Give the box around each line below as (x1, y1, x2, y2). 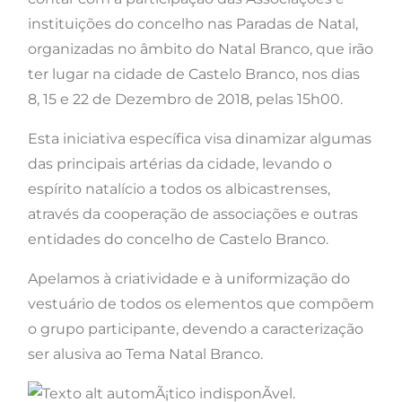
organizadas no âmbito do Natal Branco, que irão (28, 40, 373, 58)
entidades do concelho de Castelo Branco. (28, 231, 332, 249)
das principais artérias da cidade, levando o (28, 155, 332, 173)
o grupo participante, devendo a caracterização (28, 320, 363, 338)
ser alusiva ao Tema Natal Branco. (28, 345, 263, 363)
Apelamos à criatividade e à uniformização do (28, 270, 350, 288)
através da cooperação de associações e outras (28, 205, 358, 223)
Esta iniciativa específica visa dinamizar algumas (28, 130, 371, 148)
